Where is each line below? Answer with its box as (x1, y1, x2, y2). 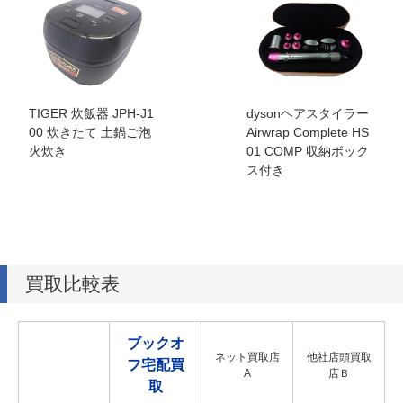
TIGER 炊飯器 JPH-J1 (29, 106, 155, 121)
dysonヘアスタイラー (246, 106, 370, 121)
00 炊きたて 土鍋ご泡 (29, 125, 152, 140)
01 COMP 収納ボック (246, 144, 370, 159)
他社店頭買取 (306, 351, 372, 364)
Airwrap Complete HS (246, 125, 370, 140)
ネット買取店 (214, 351, 280, 364)
